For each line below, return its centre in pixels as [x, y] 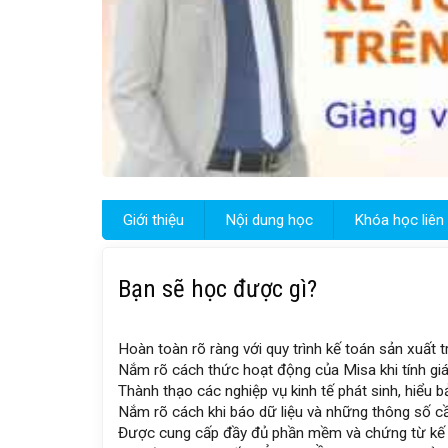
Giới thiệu [153, 220]
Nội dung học [269, 220]
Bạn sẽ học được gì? [217, 289]
